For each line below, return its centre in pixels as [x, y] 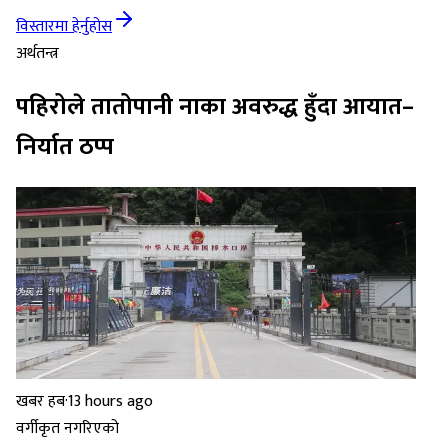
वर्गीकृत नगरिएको [67, 429]
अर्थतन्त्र [37, 54]
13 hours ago [110, 402]
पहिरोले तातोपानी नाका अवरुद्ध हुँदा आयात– [215, 107]
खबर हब [40, 402]
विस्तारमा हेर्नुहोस [64, 27]
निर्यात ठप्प [65, 147]
